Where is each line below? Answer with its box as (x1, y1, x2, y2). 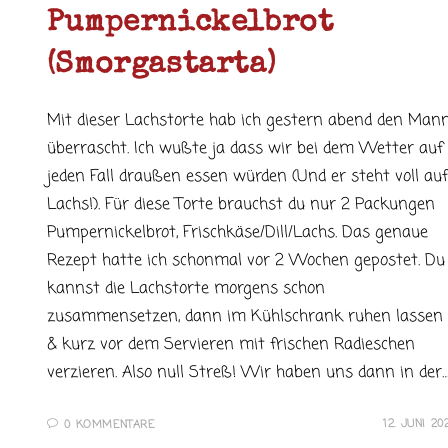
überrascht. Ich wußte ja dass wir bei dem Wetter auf (46, 137, 443, 161)
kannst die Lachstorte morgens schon (46, 277, 325, 301)
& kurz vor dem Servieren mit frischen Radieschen (46, 333, 415, 357)
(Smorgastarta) (46, 51, 276, 81)
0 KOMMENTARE (64, 417, 155, 433)
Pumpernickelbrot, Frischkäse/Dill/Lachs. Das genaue (46, 221, 428, 245)
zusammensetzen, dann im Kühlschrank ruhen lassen (46, 305, 443, 329)
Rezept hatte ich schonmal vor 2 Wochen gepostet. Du (46, 249, 445, 273)
